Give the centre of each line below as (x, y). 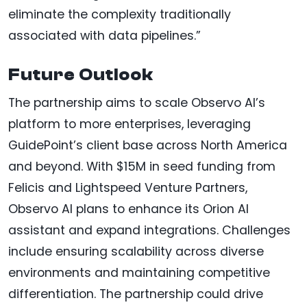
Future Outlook (81, 75)
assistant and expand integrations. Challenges (149, 231)
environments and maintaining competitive (139, 273)
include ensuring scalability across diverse (136, 252)
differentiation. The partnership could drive (136, 294)
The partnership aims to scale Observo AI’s (137, 103)
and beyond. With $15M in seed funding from (142, 167)
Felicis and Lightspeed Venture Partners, (128, 188)
